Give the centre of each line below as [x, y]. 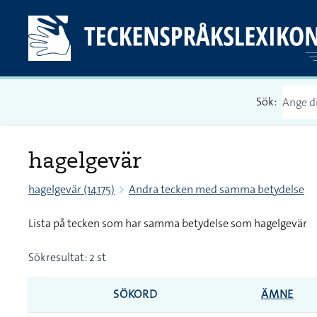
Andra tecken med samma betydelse [217, 189]
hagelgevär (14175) [71, 189]
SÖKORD [136, 294]
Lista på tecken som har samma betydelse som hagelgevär [168, 223]
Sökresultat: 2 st [67, 257]
